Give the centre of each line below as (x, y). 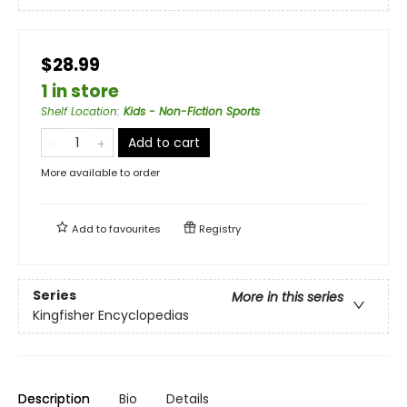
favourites (135, 228)
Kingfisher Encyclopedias (111, 316)
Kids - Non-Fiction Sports (192, 111)
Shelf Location (79, 111)
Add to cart (164, 142)
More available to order (100, 172)
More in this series (288, 298)
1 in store (80, 91)
